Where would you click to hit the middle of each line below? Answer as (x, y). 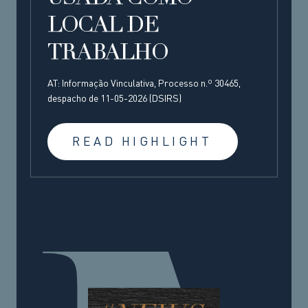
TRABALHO (108, 54)
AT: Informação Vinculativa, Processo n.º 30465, (144, 84)
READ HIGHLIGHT (142, 142)
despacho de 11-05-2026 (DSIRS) (114, 99)
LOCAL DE (103, 26)
